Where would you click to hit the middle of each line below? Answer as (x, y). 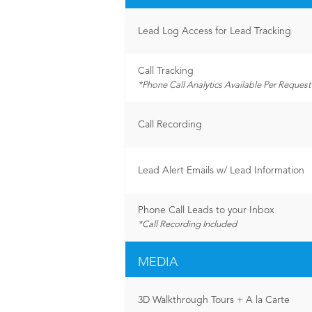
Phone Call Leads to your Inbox (206, 210)
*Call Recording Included (187, 225)
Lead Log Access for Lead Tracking (214, 31)
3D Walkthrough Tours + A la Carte (214, 300)
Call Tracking (166, 71)
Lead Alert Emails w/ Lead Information (221, 171)
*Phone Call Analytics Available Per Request (224, 85)
